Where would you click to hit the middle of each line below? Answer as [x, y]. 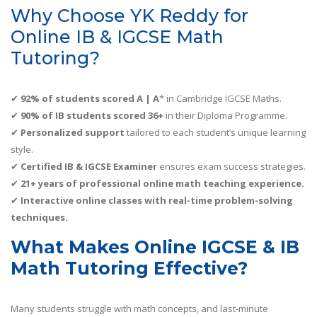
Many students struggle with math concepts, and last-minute [139, 309]
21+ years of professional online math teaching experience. [162, 184]
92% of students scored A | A [90, 99]
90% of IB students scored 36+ [92, 116]
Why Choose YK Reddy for [129, 16]
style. [22, 150]
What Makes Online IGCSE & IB [155, 247]
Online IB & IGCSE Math [117, 37]
